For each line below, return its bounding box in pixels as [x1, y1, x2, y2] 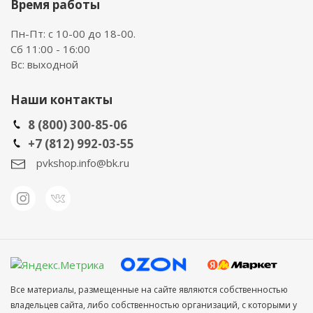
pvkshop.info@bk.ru [36, 156, 129, 170]
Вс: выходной [10, 57, 78, 71]
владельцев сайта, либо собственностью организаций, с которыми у [10, 299, 297, 312]
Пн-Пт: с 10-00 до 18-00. [10, 27, 136, 41]
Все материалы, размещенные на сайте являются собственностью [10, 284, 288, 296]
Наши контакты [10, 92, 112, 108]
